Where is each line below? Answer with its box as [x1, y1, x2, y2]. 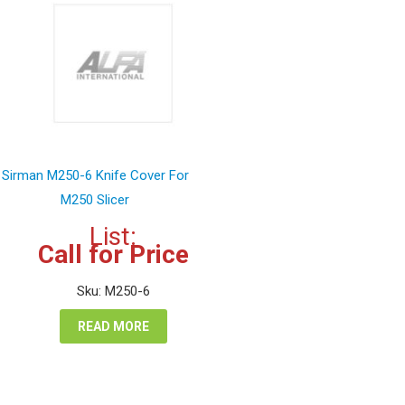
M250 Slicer [61, 192, 129, 209]
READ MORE [77, 319, 149, 334]
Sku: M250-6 [76, 283, 150, 300]
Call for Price [37, 240, 189, 270]
